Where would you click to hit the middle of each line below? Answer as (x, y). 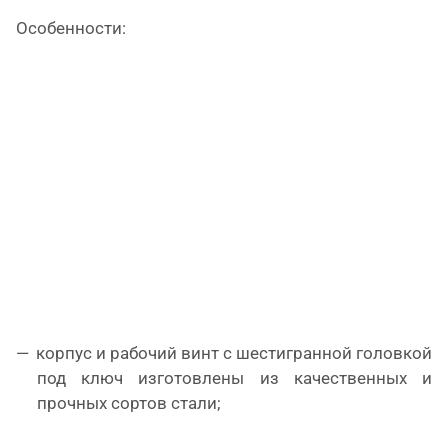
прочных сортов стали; (129, 403)
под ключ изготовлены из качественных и (234, 378)
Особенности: (71, 27)
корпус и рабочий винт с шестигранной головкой (234, 353)
